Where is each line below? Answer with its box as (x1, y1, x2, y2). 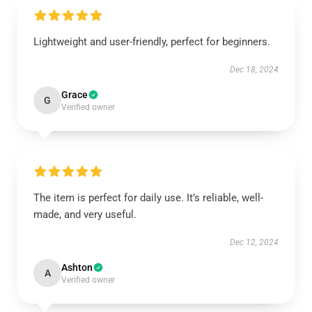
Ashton (61, 262, 93, 273)
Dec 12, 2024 (230, 237, 279, 247)
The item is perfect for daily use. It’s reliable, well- (33, 192, 263, 204)
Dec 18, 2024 (230, 65, 279, 75)
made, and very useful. (33, 208, 136, 221)
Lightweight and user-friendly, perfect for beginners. (33, 36, 270, 48)
